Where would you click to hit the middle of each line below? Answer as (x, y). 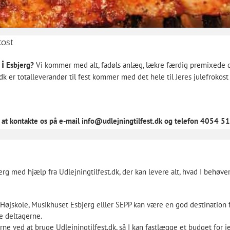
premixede (207, 65)
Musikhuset (50, 204)
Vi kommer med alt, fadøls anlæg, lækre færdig (112, 65)
